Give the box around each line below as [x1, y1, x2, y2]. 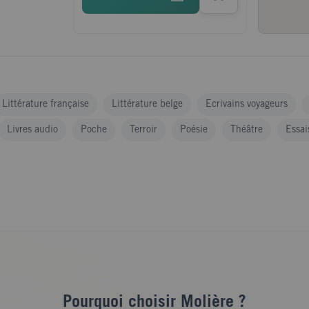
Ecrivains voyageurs [206, 100, 288, 109]
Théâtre [230, 126, 263, 134]
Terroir [130, 126, 157, 134]
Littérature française [2, 100, 89, 109]
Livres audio [7, 126, 58, 134]
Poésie [180, 126, 208, 134]
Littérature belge [112, 100, 183, 109]
